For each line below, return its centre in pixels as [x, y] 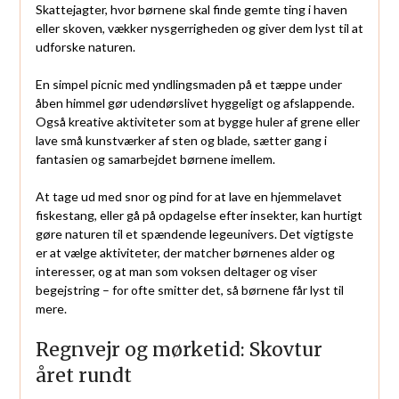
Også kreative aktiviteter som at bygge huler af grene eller [197, 122]
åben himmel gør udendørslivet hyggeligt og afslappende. [195, 103]
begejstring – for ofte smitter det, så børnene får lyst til [189, 290]
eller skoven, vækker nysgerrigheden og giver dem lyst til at [199, 28]
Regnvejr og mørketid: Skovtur [179, 350]
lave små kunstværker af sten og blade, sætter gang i [181, 141]
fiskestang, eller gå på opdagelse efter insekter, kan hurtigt [199, 216]
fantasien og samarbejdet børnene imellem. [155, 159]
